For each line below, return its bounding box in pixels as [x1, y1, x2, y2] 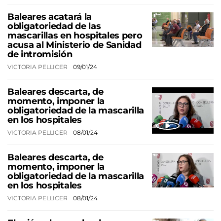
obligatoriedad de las [7, 20, 101, 32]
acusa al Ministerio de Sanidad [7, 39, 142, 50]
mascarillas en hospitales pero [7, 30, 143, 41]
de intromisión [7, 48, 73, 60]
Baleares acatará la [7, 11, 92, 22]
